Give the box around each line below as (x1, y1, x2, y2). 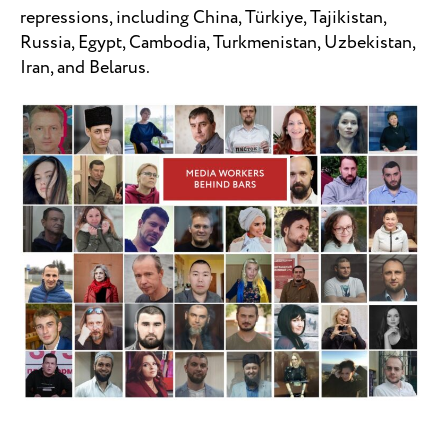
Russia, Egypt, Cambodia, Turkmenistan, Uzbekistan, (20, 29, 415, 56)
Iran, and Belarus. (20, 54, 153, 81)
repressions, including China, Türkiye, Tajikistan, (20, 4, 386, 31)
